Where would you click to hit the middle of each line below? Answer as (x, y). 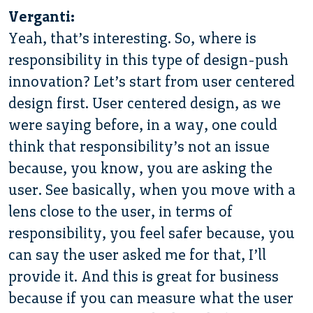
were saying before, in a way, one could (143, 124)
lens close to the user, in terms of (121, 211)
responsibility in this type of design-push (148, 59)
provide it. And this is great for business (144, 276)
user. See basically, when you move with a (152, 189)
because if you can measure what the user (151, 298)
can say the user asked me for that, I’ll (137, 254)
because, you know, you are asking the (140, 168)
